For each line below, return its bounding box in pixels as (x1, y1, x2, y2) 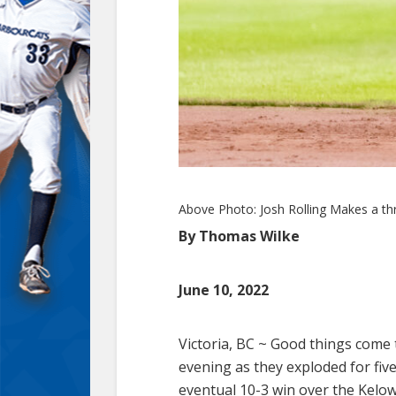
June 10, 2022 (179, 279, 269, 300)
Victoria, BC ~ (179, 333, 270, 354)
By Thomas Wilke (179, 225, 300, 246)
